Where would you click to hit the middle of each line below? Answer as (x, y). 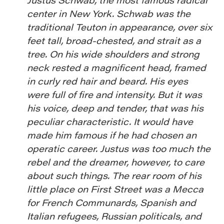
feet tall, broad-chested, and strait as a (114, 40)
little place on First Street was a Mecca (115, 189)
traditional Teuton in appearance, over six (119, 27)
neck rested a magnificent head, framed (116, 67)
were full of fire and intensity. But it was (114, 94)
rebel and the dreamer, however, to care (116, 162)
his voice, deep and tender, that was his (115, 108)
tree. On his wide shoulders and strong (113, 54)
